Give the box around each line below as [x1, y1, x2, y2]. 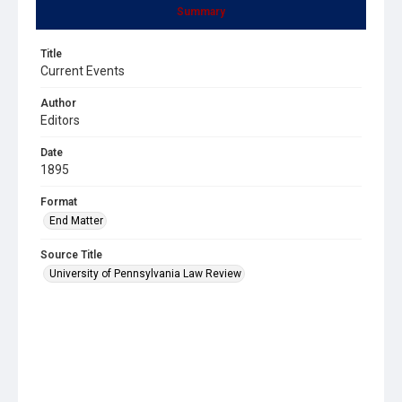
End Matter [49, 214, 103, 227]
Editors [40, 112, 80, 127]
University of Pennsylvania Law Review [49, 267, 241, 280]
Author [40, 96, 76, 109]
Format [40, 195, 77, 208]
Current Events [40, 63, 125, 78]
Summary [177, 4, 225, 18]
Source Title [40, 248, 102, 261]
